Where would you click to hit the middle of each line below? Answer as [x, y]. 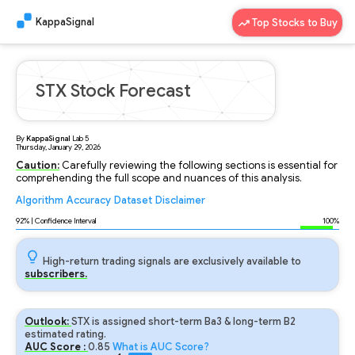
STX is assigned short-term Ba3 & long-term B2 [183, 322]
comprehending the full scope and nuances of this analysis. [159, 178]
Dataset [133, 200]
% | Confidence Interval [60, 221]
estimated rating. [65, 334]
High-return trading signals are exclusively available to [171, 261]
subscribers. [56, 274]
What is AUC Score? [161, 347]
